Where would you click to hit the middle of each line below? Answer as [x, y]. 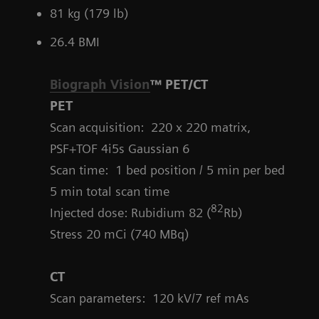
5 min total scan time [110, 192]
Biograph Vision [100, 85]
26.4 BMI [75, 42]
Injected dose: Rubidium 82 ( [130, 213]
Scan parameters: [98, 298]
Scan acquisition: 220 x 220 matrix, [150, 127]
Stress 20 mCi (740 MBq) [119, 234]
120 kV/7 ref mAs [201, 298]
